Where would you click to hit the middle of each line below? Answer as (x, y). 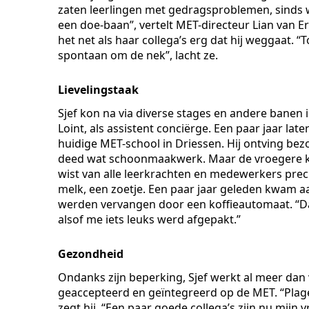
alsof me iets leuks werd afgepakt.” (149, 220)
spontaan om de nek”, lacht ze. (138, 56)
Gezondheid (91, 254)
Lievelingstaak (98, 90)
